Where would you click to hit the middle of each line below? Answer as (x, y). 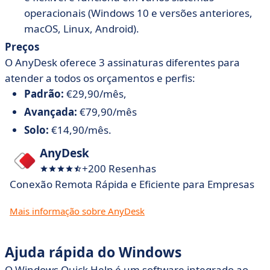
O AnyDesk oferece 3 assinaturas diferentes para (122, 62)
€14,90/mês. (81, 130)
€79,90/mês (108, 112)
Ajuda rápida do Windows (93, 252)
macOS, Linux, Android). (82, 29)
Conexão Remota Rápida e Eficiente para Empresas (132, 184)
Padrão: (45, 94)
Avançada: (52, 112)
